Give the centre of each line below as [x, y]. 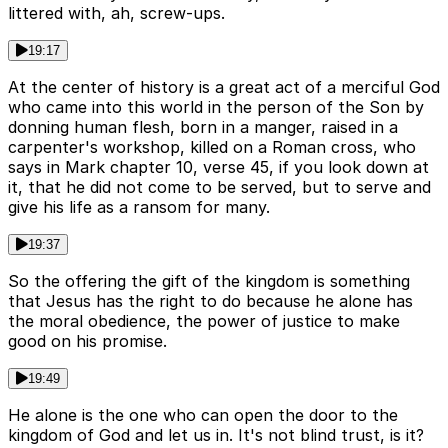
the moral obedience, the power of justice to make [204, 321]
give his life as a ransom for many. [139, 207]
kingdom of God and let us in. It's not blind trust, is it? [216, 435]
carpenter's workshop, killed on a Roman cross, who [212, 147]
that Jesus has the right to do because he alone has [210, 301]
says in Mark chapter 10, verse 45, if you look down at [218, 167]
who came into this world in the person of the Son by [216, 107]
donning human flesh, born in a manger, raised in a [203, 127]
